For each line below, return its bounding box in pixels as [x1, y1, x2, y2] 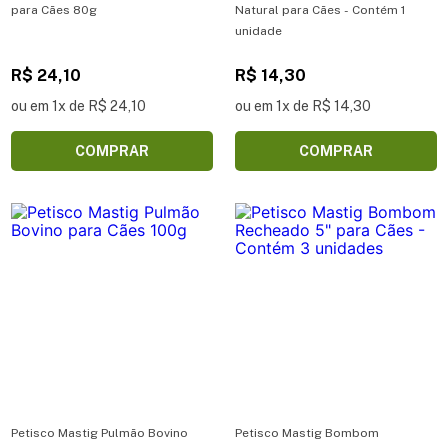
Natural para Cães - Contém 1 [235, 2, 405, 17]
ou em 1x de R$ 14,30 [235, 97, 371, 114]
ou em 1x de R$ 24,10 [11, 97, 146, 114]
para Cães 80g [11, 2, 97, 17]
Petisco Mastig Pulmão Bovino [11, 425, 188, 440]
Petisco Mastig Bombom [235, 425, 379, 440]
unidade [235, 23, 282, 38]
